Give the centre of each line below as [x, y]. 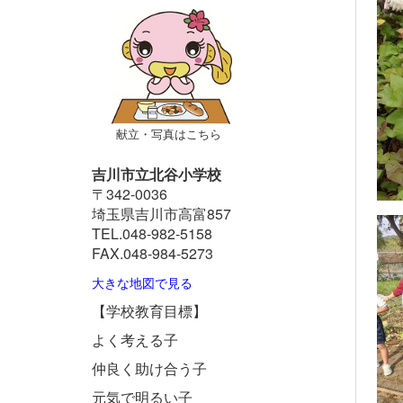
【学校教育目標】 [149, 311]
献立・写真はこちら [167, 134]
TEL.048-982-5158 [152, 233]
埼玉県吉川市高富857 [161, 214]
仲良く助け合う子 [149, 368]
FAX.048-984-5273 [152, 253]
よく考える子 [135, 340]
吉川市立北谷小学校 [157, 174]
